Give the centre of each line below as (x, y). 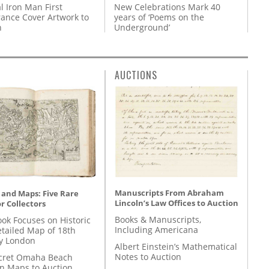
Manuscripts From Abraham (169, 193)
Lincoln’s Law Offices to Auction (177, 203)
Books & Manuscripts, (158, 220)
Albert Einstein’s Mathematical (176, 247)
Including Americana (156, 230)
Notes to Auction (148, 257)
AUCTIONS (136, 75)
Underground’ (142, 27)
